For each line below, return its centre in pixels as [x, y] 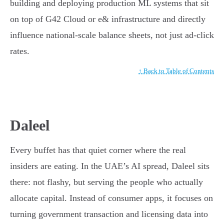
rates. [20, 51]
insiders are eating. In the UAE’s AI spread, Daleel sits [110, 166]
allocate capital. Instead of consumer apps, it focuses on [111, 198]
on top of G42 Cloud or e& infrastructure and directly [108, 19]
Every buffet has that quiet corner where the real [98, 150]
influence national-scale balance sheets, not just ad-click [112, 35]
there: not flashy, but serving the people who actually [106, 182]
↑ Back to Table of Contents [176, 70]
